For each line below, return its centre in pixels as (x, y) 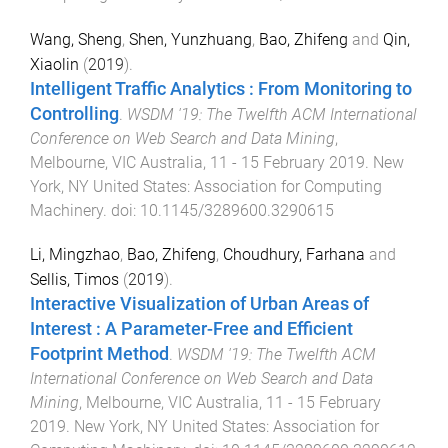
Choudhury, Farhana (294, 255)
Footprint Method (99, 354)
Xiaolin (54, 64)
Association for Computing (288, 186)
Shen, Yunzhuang (190, 39)
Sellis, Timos (74, 280)
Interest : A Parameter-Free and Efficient (191, 329)
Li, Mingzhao (75, 255)
